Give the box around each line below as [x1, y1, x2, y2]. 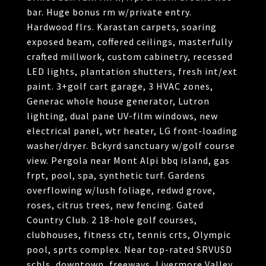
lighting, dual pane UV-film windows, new [27, 110, 218, 122]
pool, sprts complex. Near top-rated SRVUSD [27, 243, 232, 255]
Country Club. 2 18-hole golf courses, [27, 214, 197, 226]
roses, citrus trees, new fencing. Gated [27, 199, 204, 211]
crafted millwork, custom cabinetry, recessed [27, 50, 233, 62]
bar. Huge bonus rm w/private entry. [27, 6, 192, 18]
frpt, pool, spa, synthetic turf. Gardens [27, 169, 205, 181]
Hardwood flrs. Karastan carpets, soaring [27, 21, 217, 33]
